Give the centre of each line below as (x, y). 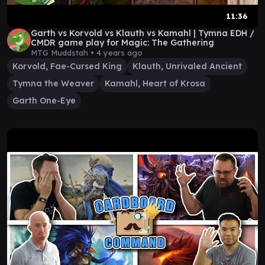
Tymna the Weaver (53, 83)
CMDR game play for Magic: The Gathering (122, 43)
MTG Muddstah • (64, 53)
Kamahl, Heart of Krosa (155, 83)
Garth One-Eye (44, 101)
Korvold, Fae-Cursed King (67, 66)
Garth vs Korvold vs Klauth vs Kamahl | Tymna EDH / (143, 33)
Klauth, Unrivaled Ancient (187, 66)
